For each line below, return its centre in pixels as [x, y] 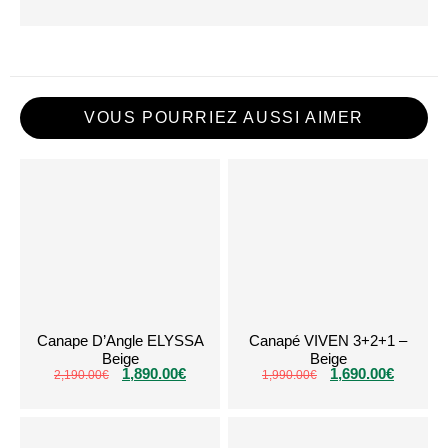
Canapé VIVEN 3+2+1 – [328, 340]
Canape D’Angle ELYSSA [120, 340]
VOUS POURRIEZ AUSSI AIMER [224, 117]
